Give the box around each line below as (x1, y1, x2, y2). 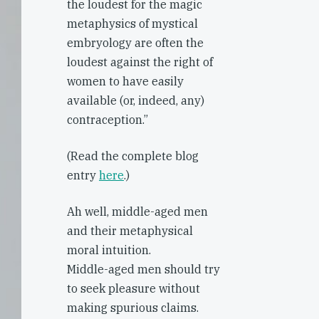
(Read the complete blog (67, 149, 199, 163)
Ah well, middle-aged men (67, 204, 208, 219)
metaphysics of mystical (67, 16, 198, 31)
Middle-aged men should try (67, 262, 220, 276)
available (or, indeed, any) (67, 93, 204, 108)
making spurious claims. (67, 300, 199, 315)
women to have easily (67, 74, 184, 88)
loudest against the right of (67, 55, 213, 69)
